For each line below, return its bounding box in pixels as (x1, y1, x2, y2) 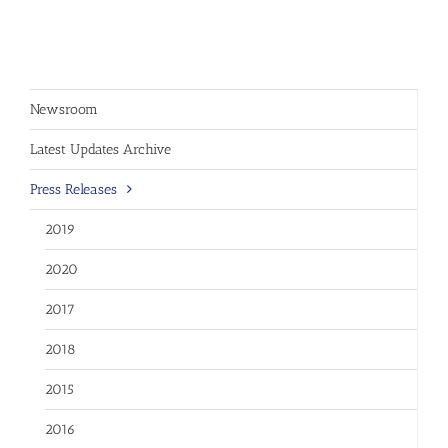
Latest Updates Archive (30, 141, 171, 159)
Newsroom (30, 101, 98, 119)
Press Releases (30, 181, 117, 199)
